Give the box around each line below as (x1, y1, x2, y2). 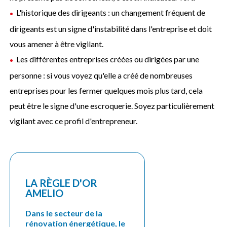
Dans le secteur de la (25, 208, 103, 218)
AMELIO (25, 186, 64, 199)
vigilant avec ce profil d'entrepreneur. (10, 116, 138, 126)
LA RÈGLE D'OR (25, 176, 98, 189)
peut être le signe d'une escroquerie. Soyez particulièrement (10, 100, 215, 110)
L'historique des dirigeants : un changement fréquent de (16, 7, 206, 17)
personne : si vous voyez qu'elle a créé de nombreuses (10, 70, 193, 80)
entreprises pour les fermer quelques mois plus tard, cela (10, 85, 203, 95)
